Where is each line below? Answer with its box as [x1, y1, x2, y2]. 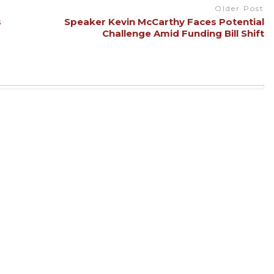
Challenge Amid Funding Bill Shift [102, 27, 264, 39]
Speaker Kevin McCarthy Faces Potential [64, 15, 264, 28]
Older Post [214, 4, 264, 13]
